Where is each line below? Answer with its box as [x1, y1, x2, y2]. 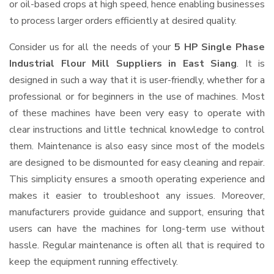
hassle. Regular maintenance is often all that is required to [9, 239, 265, 252]
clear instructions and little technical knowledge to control [9, 123, 265, 136]
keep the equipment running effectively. [9, 255, 178, 268]
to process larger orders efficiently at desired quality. [9, 14, 237, 28]
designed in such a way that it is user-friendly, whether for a [9, 73, 265, 87]
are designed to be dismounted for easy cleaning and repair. [9, 156, 265, 169]
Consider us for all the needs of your [9, 40, 174, 54]
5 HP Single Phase [174, 40, 265, 54]
